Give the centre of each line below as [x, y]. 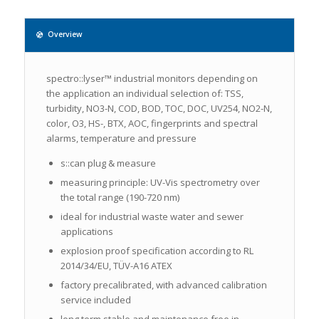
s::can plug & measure [108, 163]
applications [87, 231]
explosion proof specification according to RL [157, 250]
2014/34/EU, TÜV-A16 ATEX [116, 265]
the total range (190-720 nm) [120, 197]
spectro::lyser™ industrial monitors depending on [152, 78]
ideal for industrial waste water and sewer [152, 216]
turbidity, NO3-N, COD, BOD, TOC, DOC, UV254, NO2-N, [159, 108]
